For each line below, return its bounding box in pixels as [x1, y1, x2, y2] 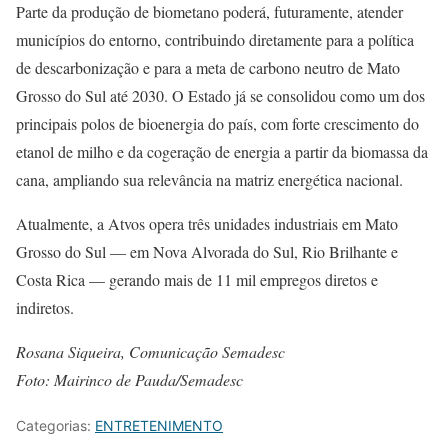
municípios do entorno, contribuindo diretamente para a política [16, 28, 414, 50]
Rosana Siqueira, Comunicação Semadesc [16, 340, 285, 362]
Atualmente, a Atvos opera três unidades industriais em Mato [16, 212, 398, 234]
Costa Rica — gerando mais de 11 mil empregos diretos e [16, 268, 378, 290]
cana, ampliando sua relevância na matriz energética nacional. [16, 168, 403, 190]
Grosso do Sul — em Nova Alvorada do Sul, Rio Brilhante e [16, 240, 398, 262]
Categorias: [16, 416, 95, 434]
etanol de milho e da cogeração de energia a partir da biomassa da [16, 140, 428, 162]
